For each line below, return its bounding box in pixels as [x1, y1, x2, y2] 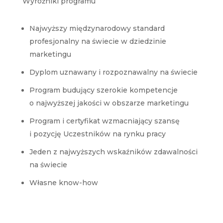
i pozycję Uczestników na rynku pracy [29, 129, 166, 138]
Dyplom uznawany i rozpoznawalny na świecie [29, 67, 198, 77]
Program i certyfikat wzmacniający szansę [29, 116, 180, 125]
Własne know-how [29, 178, 98, 187]
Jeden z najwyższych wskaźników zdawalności [29, 147, 198, 156]
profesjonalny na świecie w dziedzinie [29, 36, 166, 46]
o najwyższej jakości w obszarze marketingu [29, 98, 189, 108]
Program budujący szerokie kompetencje [29, 85, 178, 95]
